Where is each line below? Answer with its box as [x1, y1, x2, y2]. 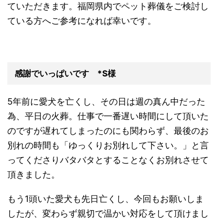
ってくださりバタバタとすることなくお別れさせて [7, 154, 209, 165]
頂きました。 [7, 169, 60, 180]
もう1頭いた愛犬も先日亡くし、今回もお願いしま [7, 193, 204, 204]
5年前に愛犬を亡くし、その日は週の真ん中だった [7, 96, 205, 107]
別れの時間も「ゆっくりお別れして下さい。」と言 [7, 140, 209, 150]
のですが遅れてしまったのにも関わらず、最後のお [7, 125, 209, 136]
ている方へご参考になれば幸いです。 [7, 15, 156, 26]
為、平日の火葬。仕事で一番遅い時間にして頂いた [7, 110, 209, 121]
